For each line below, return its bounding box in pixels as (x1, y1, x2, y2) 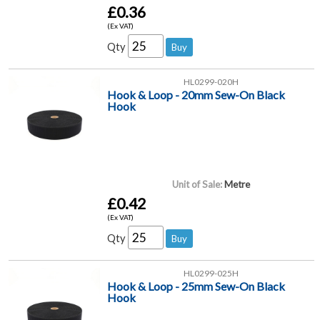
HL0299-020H (183, 76, 239, 87)
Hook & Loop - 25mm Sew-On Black (107, 279, 286, 293)
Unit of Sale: (171, 178, 222, 190)
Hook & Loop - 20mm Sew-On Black (107, 87, 286, 101)
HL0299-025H (183, 267, 239, 279)
